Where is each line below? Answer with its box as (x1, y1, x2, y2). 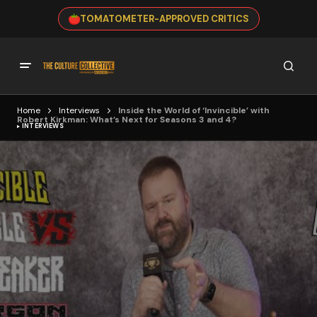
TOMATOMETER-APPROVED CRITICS (79, 13, 249, 25)
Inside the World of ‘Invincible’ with (118, 105, 270, 116)
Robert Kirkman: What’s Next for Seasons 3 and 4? (17, 114, 236, 126)
